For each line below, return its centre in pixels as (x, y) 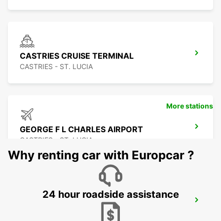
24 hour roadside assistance (110, 195)
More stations (190, 106)
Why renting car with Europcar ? (101, 155)
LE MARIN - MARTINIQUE (61, 214)
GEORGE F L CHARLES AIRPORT (81, 129)
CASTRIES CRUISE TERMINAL (77, 56)
